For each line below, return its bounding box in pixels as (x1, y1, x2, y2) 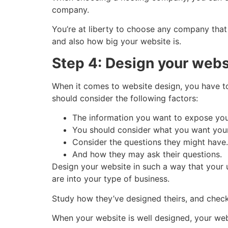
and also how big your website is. (52, 36, 181, 47)
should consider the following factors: (52, 93, 198, 103)
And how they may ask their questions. (72, 149, 222, 160)
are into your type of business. (52, 174, 172, 184)
